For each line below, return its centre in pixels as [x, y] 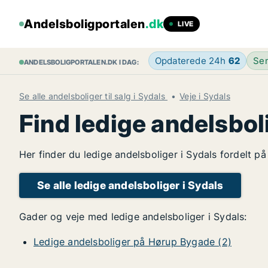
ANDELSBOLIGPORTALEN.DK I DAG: [81, 62]
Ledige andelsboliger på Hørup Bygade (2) [133, 242]
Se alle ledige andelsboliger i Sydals [130, 185]
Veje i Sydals [205, 96]
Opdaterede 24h [191, 61]
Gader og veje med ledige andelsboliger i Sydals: [133, 217]
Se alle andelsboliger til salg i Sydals [93, 96]
